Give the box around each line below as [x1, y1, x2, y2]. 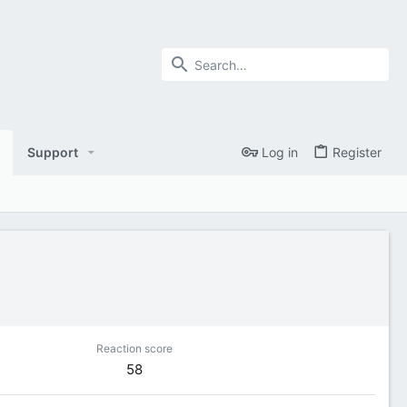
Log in [262, 144, 298, 161]
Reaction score [95, 341, 173, 355]
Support [26, 144, 78, 160]
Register [333, 144, 382, 161]
